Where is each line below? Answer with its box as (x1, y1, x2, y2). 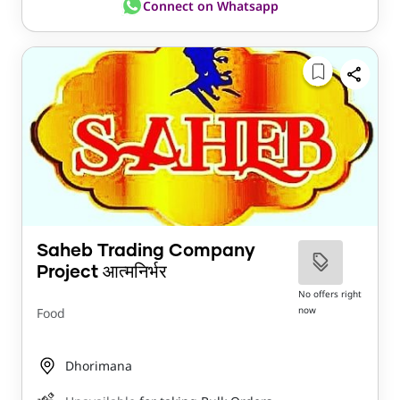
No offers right (297, 287, 362, 301)
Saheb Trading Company (37, 242, 255, 261)
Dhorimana (65, 357, 132, 375)
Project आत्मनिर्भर (37, 263, 167, 282)
